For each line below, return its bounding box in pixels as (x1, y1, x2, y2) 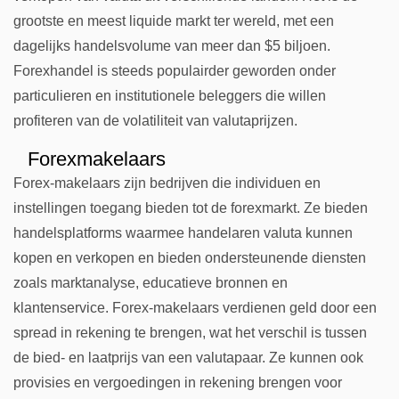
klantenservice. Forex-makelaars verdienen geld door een (13, 300, 377, 315)
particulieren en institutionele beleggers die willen (13, 88, 326, 103)
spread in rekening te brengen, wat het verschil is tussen (13, 325, 367, 340)
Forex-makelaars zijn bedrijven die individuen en (13, 175, 321, 191)
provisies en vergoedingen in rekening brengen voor (13, 375, 342, 390)
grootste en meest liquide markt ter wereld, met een (13, 13, 334, 28)
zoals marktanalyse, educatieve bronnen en (13, 275, 288, 290)
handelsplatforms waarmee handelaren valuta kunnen (13, 225, 353, 240)
